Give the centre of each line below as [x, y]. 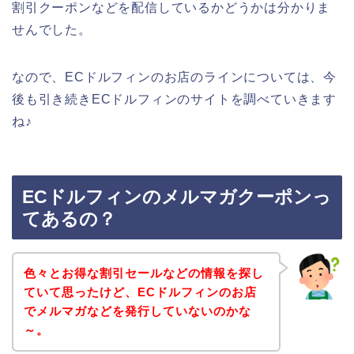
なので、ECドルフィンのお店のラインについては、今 [174, 77]
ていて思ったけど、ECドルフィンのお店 [140, 292]
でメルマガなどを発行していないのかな [137, 311]
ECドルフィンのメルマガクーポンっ [177, 197]
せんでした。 [52, 29]
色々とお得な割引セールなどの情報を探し [143, 273]
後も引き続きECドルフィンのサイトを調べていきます [174, 99]
